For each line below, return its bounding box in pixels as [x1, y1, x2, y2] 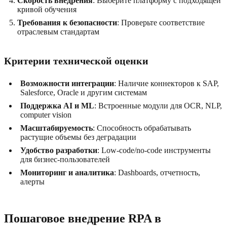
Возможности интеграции [20, 79, 114, 88]
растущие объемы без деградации [20, 133, 136, 142]
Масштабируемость [20, 124, 93, 133]
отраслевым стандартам [17, 27, 99, 36]
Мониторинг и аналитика [20, 168, 114, 177]
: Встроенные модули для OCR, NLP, [94, 101, 222, 110]
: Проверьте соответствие [117, 18, 205, 27]
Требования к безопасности [17, 18, 117, 27]
